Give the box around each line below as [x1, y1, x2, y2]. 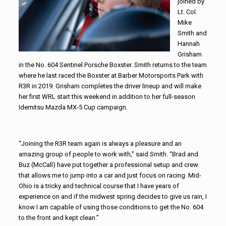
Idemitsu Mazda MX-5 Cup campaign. [18, 103, 128, 111]
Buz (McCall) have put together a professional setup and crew [18, 160, 198, 168]
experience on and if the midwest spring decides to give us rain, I [18, 192, 207, 200]
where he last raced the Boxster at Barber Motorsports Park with [18, 71, 203, 79]
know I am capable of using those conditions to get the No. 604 [18, 203, 203, 211]
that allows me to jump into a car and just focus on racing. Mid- [18, 171, 201, 179]
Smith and [177, 29, 207, 37]
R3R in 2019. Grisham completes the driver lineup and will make [18, 82, 201, 90]
